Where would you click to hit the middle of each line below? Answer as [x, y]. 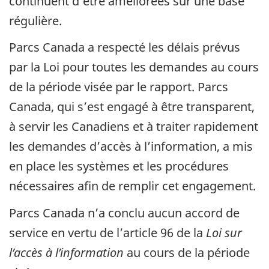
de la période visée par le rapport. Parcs [119, 87]
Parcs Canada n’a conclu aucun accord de [124, 213]
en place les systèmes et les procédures [119, 166]
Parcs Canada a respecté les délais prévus [125, 47]
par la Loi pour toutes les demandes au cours [134, 67]
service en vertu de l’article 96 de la [107, 232]
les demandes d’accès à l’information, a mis [131, 147]
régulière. [35, 20]
